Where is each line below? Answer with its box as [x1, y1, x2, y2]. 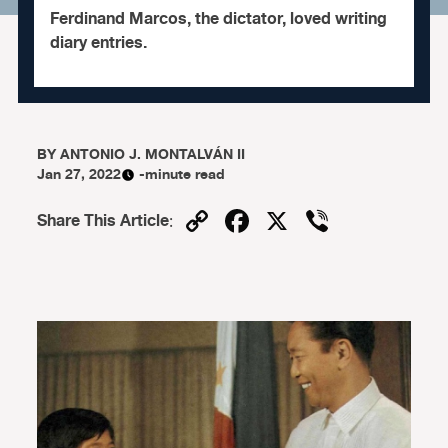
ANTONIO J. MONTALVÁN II [60, 143, 246, 166]
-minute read [139, 163, 226, 186]
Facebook [253, 199, 397, 242]
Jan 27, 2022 [37, 163, 122, 186]
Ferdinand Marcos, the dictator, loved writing [49, 6, 387, 32]
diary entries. [49, 30, 147, 56]
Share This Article [37, 208, 170, 234]
